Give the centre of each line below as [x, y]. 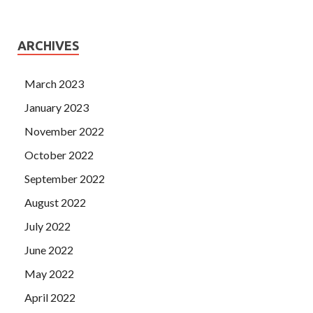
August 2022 [55, 202]
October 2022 [59, 154]
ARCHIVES [48, 45]
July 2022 [48, 226]
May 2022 [49, 273]
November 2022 [64, 131]
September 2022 [65, 178]
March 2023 [54, 83]
